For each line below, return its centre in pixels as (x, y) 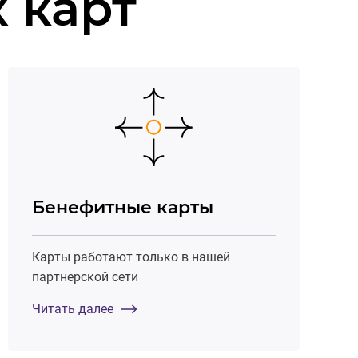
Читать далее (73, 308)
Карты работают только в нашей (131, 257)
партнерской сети (86, 276)
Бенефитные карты (123, 207)
